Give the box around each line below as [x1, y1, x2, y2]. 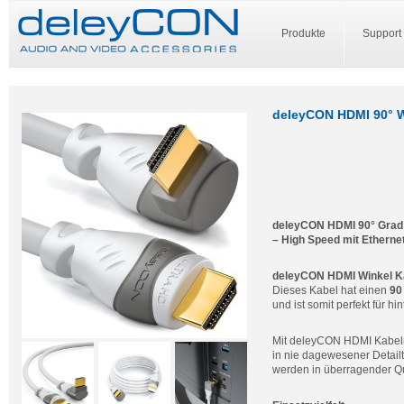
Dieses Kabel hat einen [272, 284, 390, 297]
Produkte [281, 27, 326, 40]
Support [363, 27, 401, 40]
